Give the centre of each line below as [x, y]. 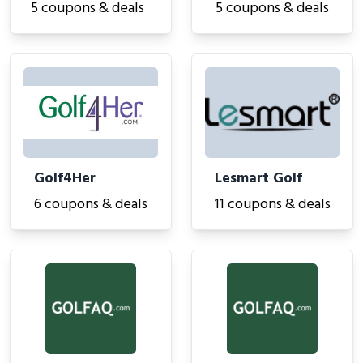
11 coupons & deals [272, 205]
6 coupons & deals [91, 205]
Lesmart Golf [258, 179]
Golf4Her [65, 179]
